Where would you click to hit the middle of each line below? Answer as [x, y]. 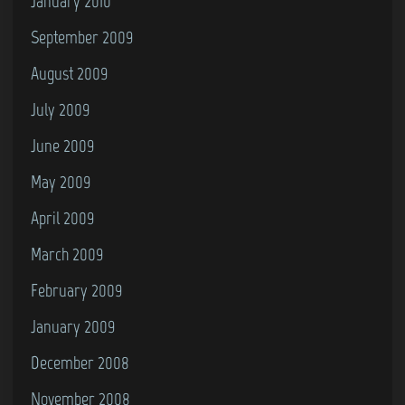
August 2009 [70, 73]
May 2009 [61, 182]
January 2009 [73, 326]
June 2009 [63, 146]
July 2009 [61, 109]
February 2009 [77, 290]
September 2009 [82, 37]
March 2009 [67, 254]
